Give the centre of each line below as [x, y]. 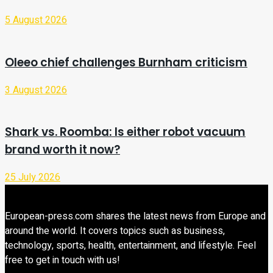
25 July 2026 [33, 177]
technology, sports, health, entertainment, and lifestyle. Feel [130, 245]
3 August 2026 [36, 90]
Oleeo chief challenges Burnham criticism [126, 62]
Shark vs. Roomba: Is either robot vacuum [125, 132]
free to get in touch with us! [62, 260]
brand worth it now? [62, 150]
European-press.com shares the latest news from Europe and [135, 216]
